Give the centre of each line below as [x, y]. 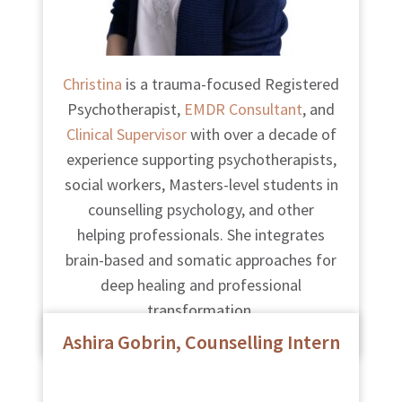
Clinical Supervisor [126, 135]
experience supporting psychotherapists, [201, 160]
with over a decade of [261, 135]
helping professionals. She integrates [201, 235]
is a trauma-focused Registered [231, 84]
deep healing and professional [201, 285]
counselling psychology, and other [201, 210]
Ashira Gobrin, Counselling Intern [201, 342]
